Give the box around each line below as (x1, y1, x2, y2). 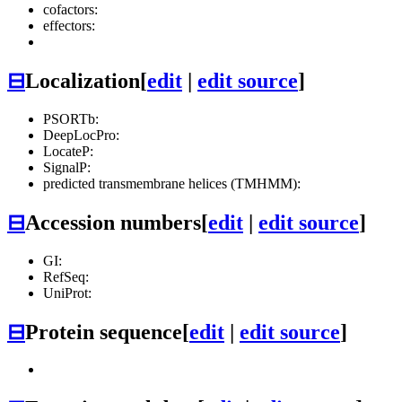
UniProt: (43, 284, 92, 301)
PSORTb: (43, 110, 99, 127)
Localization (25, 68, 140, 92)
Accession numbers (25, 210, 201, 234)
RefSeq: (43, 268, 89, 284)
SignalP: (43, 159, 91, 175)
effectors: (43, 17, 95, 33)
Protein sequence (25, 319, 182, 344)
